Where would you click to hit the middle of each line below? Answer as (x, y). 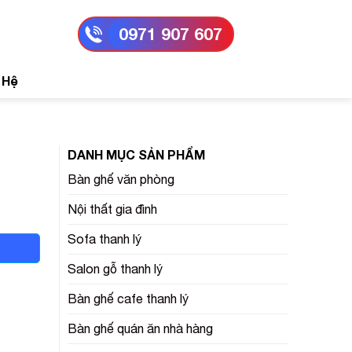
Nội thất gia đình (112, 209)
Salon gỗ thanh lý (115, 269)
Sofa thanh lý (104, 239)
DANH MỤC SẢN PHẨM (136, 154)
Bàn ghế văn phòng (121, 179)
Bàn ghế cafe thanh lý (128, 299)
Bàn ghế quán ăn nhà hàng (140, 328)
